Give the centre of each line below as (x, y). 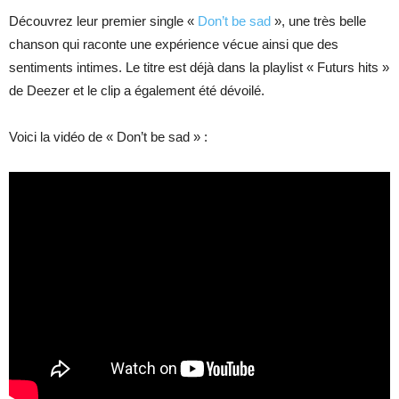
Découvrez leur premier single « (103, 21)
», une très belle (318, 21)
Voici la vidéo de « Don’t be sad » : (108, 137)
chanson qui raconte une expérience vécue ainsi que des (174, 44)
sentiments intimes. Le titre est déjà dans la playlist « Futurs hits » (199, 67)
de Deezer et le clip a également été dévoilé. (137, 90)
